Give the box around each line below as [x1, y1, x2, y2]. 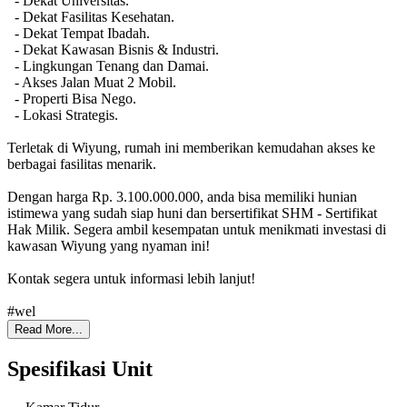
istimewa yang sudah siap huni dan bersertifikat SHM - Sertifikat [7, 204, 377, 221]
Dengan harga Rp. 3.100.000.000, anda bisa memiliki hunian [7, 188, 357, 204]
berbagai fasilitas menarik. [7, 155, 156, 172]
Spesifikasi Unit [7, 356, 153, 381]
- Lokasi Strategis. [7, 106, 118, 123]
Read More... [15, 322, 83, 336]
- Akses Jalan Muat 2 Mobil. [7, 74, 176, 90]
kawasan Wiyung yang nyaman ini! [7, 237, 210, 253]
